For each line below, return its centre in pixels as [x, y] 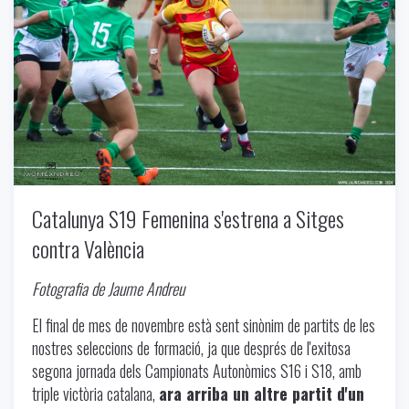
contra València [88, 248]
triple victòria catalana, [95, 393]
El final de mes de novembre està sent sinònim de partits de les [204, 325]
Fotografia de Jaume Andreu [108, 288]
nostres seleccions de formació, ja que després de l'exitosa [191, 347]
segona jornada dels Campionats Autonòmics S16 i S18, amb [197, 370]
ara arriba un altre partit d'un [262, 393]
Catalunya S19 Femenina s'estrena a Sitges [188, 218]
